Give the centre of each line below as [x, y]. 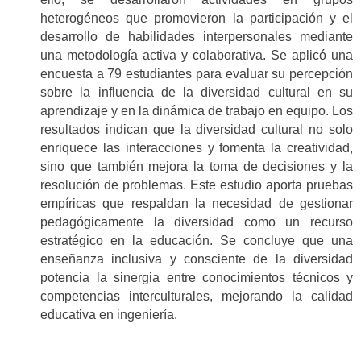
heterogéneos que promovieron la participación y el [197, 18]
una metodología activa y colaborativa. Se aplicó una [197, 55]
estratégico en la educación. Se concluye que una [197, 240]
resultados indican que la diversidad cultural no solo [197, 129]
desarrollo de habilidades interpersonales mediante [197, 36]
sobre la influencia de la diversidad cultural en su [197, 92]
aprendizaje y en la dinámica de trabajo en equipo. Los [197, 110]
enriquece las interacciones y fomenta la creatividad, [197, 147]
